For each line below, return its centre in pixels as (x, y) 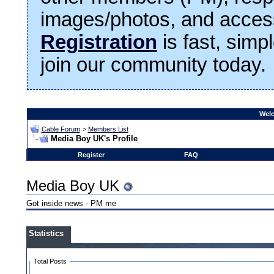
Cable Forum (61, 129)
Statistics (46, 233)
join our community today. (153, 65)
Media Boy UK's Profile (94, 138)
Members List (108, 129)
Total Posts (50, 261)
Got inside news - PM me (72, 204)
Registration (98, 42)
